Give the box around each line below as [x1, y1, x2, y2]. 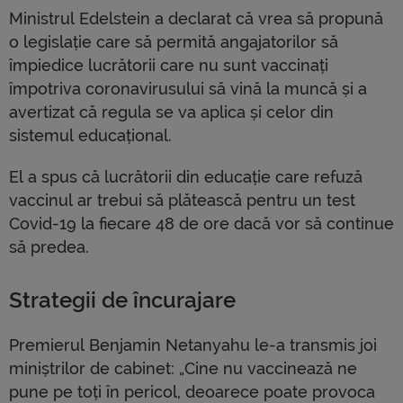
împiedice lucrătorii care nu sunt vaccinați [9, 56, 328, 76]
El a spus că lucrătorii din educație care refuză [9, 167, 363, 187]
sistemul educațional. [9, 126, 172, 146]
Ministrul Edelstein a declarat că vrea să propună [9, 9, 383, 29]
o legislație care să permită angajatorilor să [9, 32, 338, 52]
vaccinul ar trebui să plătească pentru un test [9, 191, 355, 210]
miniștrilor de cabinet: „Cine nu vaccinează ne [9, 359, 357, 379]
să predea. [9, 237, 89, 257]
